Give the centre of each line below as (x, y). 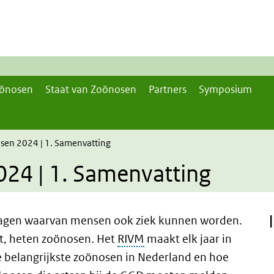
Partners (168, 89)
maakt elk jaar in (188, 239)
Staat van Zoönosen (91, 89)
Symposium (225, 89)
